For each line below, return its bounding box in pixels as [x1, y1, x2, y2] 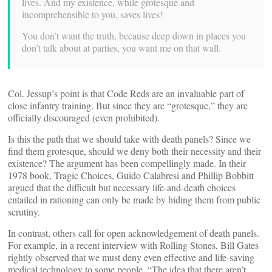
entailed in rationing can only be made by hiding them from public [8, 193, 260, 206]
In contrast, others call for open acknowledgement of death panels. [8, 226, 259, 239]
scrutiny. [8, 205, 40, 218]
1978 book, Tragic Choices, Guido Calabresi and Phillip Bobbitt [8, 169, 254, 182]
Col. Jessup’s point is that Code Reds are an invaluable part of [8, 87, 244, 100]
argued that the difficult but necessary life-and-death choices [8, 181, 236, 194]
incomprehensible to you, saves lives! [22, 8, 163, 21]
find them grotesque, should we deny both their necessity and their [8, 144, 261, 157]
